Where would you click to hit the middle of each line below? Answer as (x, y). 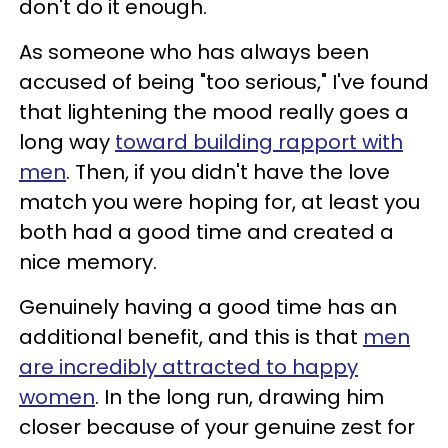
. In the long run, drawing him (239, 396)
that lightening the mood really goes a (214, 111)
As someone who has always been (194, 51)
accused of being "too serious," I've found (224, 81)
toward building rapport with (259, 141)
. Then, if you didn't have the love (228, 171)
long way (67, 141)
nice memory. (88, 261)
